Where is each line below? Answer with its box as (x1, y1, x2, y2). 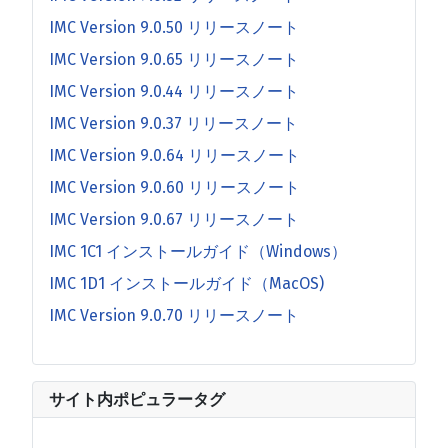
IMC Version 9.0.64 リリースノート (49, 145, 300, 165)
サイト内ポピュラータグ (49, 389, 225, 409)
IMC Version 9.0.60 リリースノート (49, 177, 300, 197)
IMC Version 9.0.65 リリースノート (49, 49, 299, 69)
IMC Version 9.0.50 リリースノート (49, 17, 299, 37)
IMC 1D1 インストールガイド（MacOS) (49, 273, 324, 293)
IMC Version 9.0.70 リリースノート (49, 305, 299, 325)
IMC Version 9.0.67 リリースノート (49, 209, 299, 229)
